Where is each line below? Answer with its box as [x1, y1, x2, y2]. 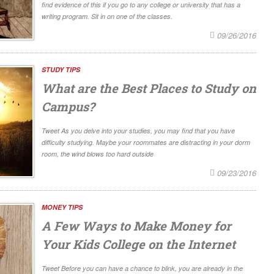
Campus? [42, 98, 95, 114]
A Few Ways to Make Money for [42, 218, 231, 234]
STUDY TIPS [42, 64, 80, 74]
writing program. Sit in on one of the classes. [42, 11, 172, 21]
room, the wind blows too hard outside [42, 149, 154, 158]
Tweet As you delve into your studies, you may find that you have [42, 125, 235, 135]
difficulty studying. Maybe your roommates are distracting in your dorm [42, 137, 250, 147]
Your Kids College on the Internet [42, 236, 235, 253]
